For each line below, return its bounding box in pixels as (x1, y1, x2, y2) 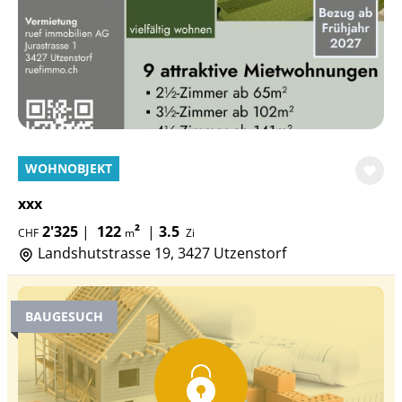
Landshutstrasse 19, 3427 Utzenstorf (34, 243, 286, 263)
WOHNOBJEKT (25, 160, 112, 177)
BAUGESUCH (25, 308, 103, 325)
